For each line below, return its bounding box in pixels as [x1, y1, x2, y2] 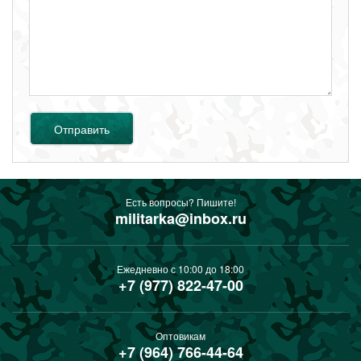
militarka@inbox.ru [114, 208, 247, 229]
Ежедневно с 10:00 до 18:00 [117, 262, 244, 276]
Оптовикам [156, 329, 205, 342]
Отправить [54, 120, 110, 137]
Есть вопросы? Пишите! [125, 195, 236, 209]
